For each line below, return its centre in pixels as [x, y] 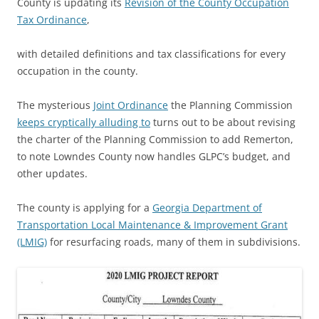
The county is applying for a [85, 208]
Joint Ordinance [131, 105]
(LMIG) [32, 242]
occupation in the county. [78, 71]
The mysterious [55, 105]
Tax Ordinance [52, 20]
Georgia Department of [207, 208]
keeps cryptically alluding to [84, 122]
